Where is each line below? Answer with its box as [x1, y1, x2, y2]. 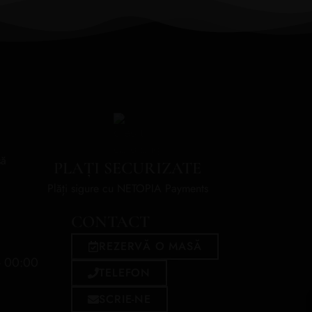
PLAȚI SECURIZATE [54, 157, 202, 178]
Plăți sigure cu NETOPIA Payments [47, 180, 208, 196]
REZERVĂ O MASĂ [99, 237, 202, 254]
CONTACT [70, 211, 150, 232]
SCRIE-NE [99, 290, 151, 307]
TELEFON [99, 264, 150, 281]
